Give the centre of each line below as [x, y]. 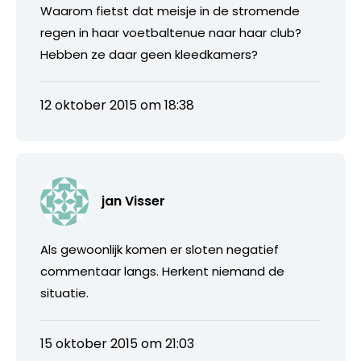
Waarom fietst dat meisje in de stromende [170, 10]
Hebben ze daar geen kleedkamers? [149, 54]
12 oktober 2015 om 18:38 [117, 105]
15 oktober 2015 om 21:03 [117, 343]
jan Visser [133, 201]
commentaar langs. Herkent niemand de [162, 271]
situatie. [64, 293]
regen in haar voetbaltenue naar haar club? [171, 32]
